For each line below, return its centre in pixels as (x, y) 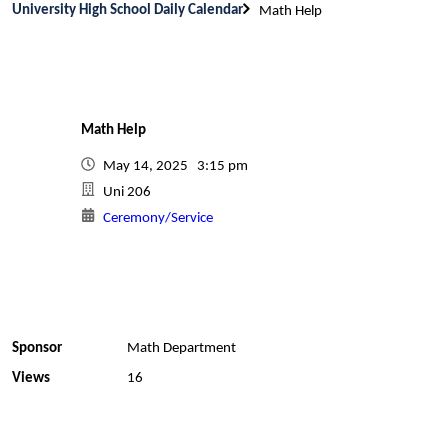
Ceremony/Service (158, 218)
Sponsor (37, 348)
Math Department (181, 348)
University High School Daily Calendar (127, 10)
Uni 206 (127, 192)
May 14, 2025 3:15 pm (178, 166)
